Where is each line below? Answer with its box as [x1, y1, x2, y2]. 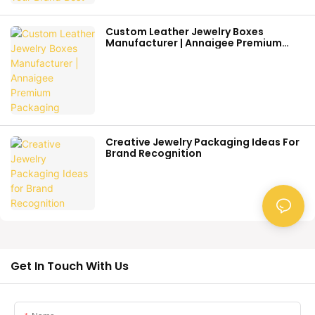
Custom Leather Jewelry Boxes [105, 25, 264, 39]
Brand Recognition [105, 146, 202, 161]
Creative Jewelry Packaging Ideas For [105, 135, 300, 150]
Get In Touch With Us [11, 258, 129, 275]
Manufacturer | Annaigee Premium [105, 36, 282, 51]
